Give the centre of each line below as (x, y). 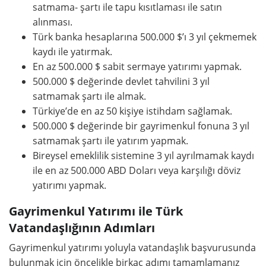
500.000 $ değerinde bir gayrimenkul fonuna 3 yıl (141, 126)
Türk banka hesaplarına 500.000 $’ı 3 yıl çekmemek (145, 37)
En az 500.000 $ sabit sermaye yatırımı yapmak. (137, 66)
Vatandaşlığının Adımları (82, 227)
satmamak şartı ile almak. (89, 96)
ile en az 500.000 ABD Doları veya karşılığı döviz (137, 170)
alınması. (53, 22)
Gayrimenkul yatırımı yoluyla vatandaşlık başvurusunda (132, 248)
